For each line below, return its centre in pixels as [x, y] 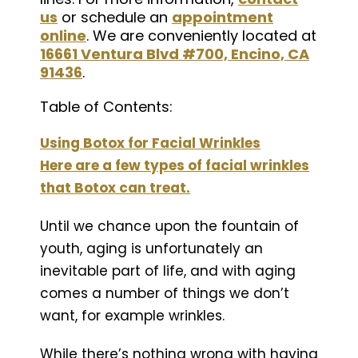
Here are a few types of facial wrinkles [175, 165]
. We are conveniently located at [201, 35]
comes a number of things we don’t [165, 293]
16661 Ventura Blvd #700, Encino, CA [175, 54]
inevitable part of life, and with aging [168, 270]
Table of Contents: [106, 106]
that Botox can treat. [115, 187]
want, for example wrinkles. [132, 315]
